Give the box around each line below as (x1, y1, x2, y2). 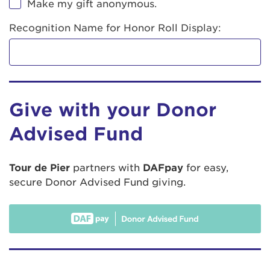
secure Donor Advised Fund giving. (9, 177, 186, 188)
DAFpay (143, 162, 183, 174)
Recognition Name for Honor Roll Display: (9, 22, 221, 34)
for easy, (183, 162, 228, 174)
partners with (70, 162, 143, 174)
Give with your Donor (9, 99, 216, 121)
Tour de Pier (9, 162, 70, 174)
